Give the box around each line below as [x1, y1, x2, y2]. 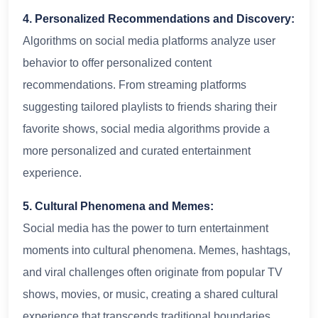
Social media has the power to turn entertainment [23, 221, 268, 234]
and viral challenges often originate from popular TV [23, 265, 283, 278]
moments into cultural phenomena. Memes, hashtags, [23, 243, 290, 256]
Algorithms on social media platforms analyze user [23, 34, 275, 47]
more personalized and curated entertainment [23, 144, 251, 157]
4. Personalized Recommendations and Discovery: [23, 12, 295, 25]
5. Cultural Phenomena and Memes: [23, 199, 214, 212]
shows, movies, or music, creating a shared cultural [23, 287, 278, 300]
